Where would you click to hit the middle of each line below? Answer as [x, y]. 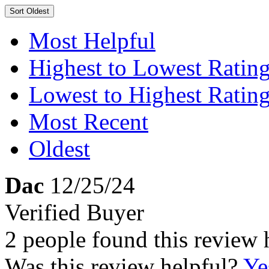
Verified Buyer [74, 212]
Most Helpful [92, 41]
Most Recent [89, 122]
